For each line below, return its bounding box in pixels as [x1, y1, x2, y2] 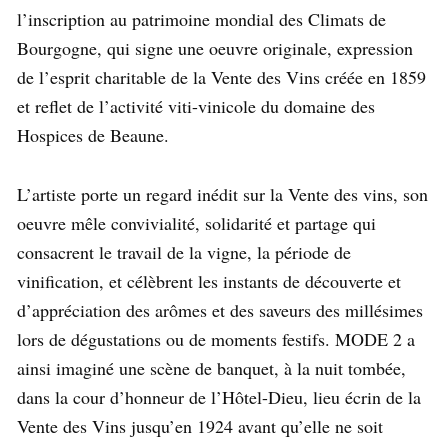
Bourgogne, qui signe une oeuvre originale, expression [17, 36, 413, 61]
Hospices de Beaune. [17, 123, 175, 148]
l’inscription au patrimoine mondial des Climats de [17, 7, 386, 32]
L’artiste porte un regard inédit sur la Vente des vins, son [17, 182, 428, 207]
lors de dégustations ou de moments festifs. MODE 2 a [17, 327, 415, 352]
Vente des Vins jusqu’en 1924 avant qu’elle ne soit [17, 414, 383, 439]
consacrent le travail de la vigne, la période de [17, 240, 351, 265]
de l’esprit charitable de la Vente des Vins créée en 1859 [17, 65, 426, 90]
